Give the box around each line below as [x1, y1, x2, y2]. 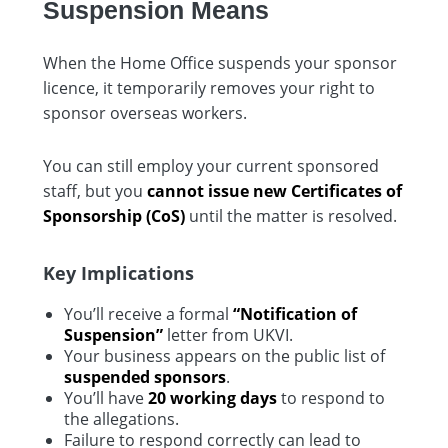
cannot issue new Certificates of [147, 179, 402, 202]
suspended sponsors [64, 365, 226, 388]
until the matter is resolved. [185, 204, 397, 227]
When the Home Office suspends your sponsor [43, 51, 397, 74]
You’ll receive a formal [64, 302, 233, 325]
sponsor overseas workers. [43, 101, 247, 124]
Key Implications [43, 259, 194, 285]
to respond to [277, 386, 385, 409]
